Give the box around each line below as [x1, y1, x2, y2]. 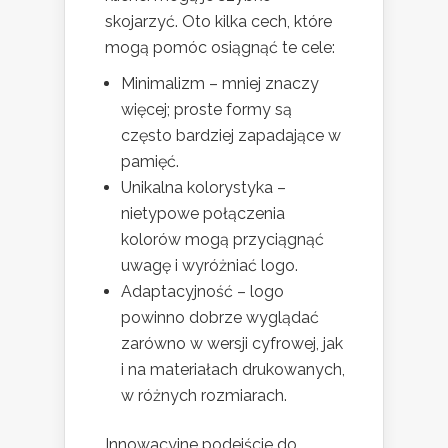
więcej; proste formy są [121, 99, 292, 119]
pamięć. [121, 151, 179, 171]
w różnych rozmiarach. [121, 385, 287, 405]
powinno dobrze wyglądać [121, 307, 319, 327]
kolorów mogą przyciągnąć [121, 229, 324, 249]
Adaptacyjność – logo [121, 281, 284, 301]
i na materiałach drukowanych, [121, 359, 345, 379]
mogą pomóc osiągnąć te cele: [105, 37, 335, 57]
